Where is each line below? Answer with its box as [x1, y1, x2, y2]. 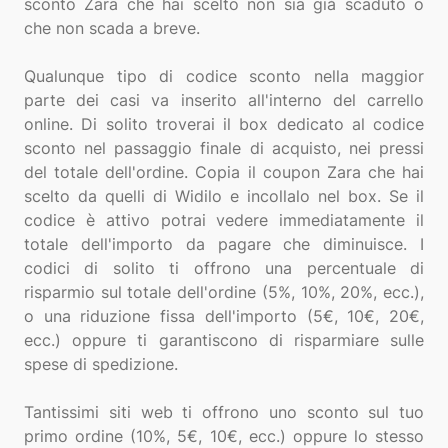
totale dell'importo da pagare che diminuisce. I [24, 234, 424, 254]
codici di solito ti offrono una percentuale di [24, 258, 424, 278]
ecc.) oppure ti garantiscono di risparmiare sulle [24, 330, 424, 350]
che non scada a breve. [24, 18, 200, 38]
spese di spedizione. [24, 354, 178, 374]
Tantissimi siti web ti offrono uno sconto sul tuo [24, 402, 424, 422]
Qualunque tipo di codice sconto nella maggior [24, 66, 424, 86]
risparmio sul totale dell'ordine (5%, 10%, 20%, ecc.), [24, 282, 424, 302]
